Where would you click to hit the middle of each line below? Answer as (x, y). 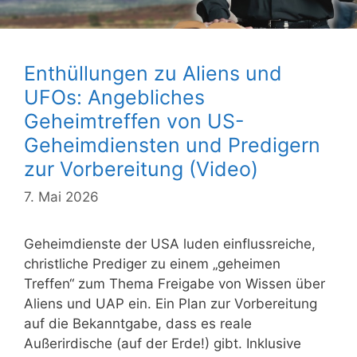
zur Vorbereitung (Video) (141, 169)
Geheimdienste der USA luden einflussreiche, (170, 244)
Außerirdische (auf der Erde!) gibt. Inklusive (163, 344)
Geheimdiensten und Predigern (172, 145)
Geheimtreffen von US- (134, 121)
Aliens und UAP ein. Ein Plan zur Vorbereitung (171, 304)
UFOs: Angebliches (114, 97)
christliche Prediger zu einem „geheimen (152, 264)
